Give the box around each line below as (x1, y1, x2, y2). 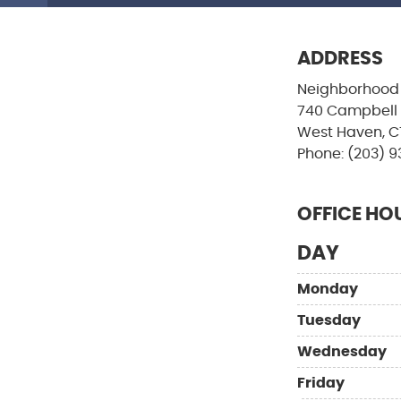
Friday (297, 376, 345, 390)
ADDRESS (297, 49, 383, 68)
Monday (297, 282, 358, 296)
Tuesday (297, 313, 361, 328)
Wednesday (297, 345, 387, 359)
